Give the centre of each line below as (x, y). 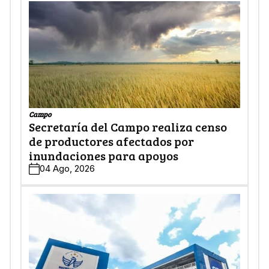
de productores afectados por (111, 141)
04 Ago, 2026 (67, 169)
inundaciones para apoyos (104, 156)
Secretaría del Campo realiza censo (128, 127)
